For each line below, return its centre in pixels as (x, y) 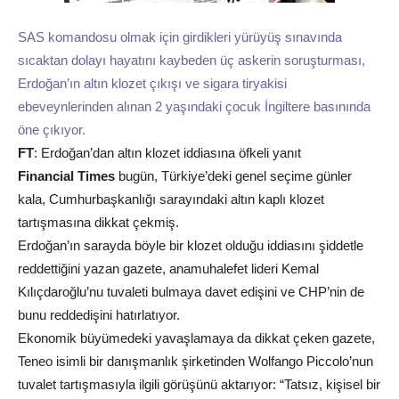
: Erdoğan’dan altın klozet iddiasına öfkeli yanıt (167, 153)
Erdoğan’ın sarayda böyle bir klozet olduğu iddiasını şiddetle (191, 245)
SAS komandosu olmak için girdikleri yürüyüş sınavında (180, 37)
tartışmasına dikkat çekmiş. (98, 222)
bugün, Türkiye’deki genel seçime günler (233, 176)
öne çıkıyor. (52, 130)
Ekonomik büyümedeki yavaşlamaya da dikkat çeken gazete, (196, 338)
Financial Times (66, 176)
